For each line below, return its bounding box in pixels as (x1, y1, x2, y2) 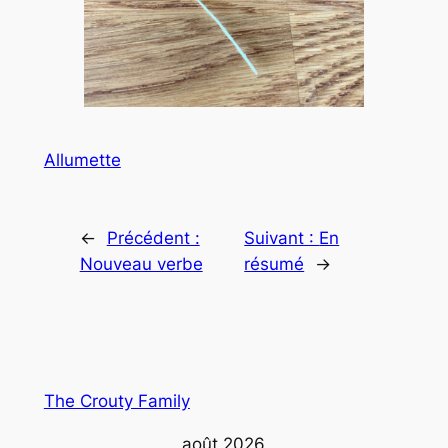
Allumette (43, 149, 121, 170)
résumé (244, 253, 305, 274)
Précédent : (106, 227, 200, 248)
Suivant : (244, 227, 320, 248)
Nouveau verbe (79, 253, 203, 274)
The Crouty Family (43, 390, 190, 411)
